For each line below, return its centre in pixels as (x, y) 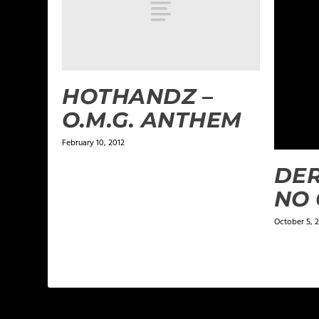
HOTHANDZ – (138, 96)
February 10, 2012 (94, 143)
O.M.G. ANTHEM (152, 120)
